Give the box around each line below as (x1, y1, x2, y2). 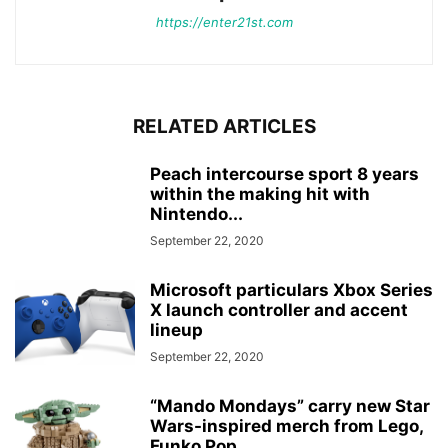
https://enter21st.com (155, 14, 293, 30)
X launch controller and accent (150, 300, 408, 320)
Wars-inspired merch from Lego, (150, 416, 423, 436)
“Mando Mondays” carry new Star (150, 396, 430, 416)
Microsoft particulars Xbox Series (150, 280, 433, 300)
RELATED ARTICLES (132, 115, 316, 138)
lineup (150, 320, 203, 340)
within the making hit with (150, 184, 370, 204)
